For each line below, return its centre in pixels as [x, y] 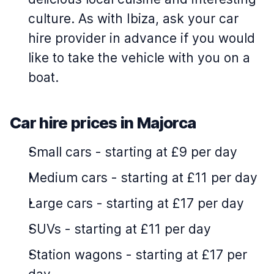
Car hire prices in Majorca [103, 123]
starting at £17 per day [175, 204]
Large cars [61, 204]
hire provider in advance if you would [142, 39]
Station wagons [75, 255]
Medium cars [68, 178]
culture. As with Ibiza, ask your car [133, 19]
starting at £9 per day [171, 152]
